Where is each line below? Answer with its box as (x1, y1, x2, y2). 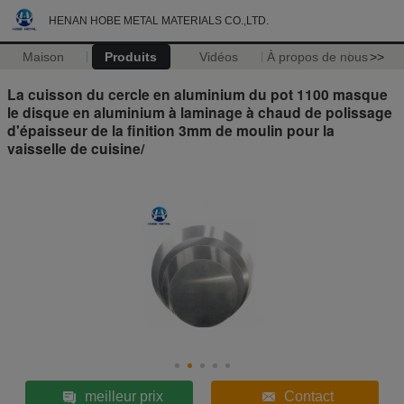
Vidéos (198, 50, 238, 64)
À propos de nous (266, 50, 368, 64)
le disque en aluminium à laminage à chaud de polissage (7, 101, 392, 123)
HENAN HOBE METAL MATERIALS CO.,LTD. (49, 14, 269, 27)
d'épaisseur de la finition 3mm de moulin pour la (7, 119, 335, 141)
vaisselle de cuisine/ (7, 137, 144, 159)
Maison (23, 50, 65, 64)
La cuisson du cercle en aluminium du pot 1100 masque (7, 83, 388, 105)
